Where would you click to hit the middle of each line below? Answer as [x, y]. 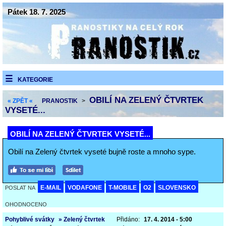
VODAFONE [85, 188]
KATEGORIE [35, 80]
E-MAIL [51, 188]
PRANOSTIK [60, 101]
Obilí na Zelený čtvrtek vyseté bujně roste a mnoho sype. [102, 152]
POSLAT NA [21, 188]
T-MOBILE [123, 188]
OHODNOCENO [26, 204]
